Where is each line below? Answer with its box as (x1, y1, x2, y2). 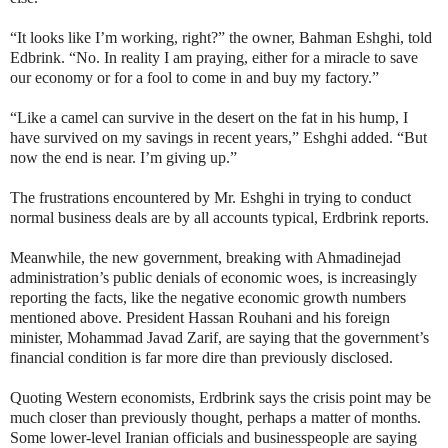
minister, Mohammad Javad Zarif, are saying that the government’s (10, 328, 429, 346)
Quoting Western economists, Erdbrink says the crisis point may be (10, 388, 431, 406)
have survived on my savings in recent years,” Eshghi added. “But (10, 128, 427, 146)
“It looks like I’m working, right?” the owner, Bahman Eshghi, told (10, 28, 432, 46)
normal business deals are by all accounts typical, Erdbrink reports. (10, 208, 429, 226)
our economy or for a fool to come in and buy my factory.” (10, 68, 379, 86)
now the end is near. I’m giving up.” (10, 148, 237, 166)
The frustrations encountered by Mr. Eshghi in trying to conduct (10, 188, 411, 206)
